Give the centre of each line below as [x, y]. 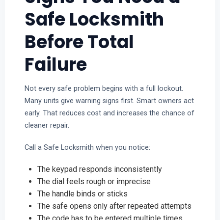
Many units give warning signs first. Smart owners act [109, 101]
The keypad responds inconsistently [99, 169]
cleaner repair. [47, 125]
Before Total [79, 42]
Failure [55, 65]
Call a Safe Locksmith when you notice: [87, 147]
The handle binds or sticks [82, 194]
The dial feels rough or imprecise [94, 182]
